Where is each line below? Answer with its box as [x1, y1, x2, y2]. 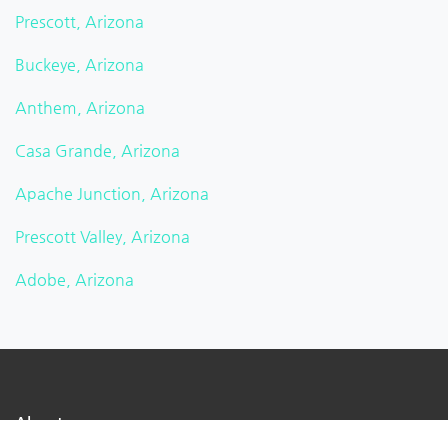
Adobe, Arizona [15, 270, 134, 290]
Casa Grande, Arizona [15, 141, 180, 161]
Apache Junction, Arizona [15, 184, 209, 204]
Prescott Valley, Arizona [15, 227, 190, 247]
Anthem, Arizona [15, 98, 145, 118]
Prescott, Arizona [15, 12, 144, 32]
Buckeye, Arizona [15, 55, 144, 75]
